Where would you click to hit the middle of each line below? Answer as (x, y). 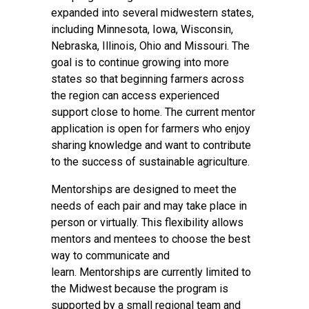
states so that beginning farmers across (148, 79)
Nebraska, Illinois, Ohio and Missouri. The (150, 46)
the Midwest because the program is (140, 289)
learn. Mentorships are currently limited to (151, 272)
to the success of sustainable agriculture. (152, 162)
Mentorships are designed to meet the (144, 189)
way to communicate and (110, 256)
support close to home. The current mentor (153, 112)
